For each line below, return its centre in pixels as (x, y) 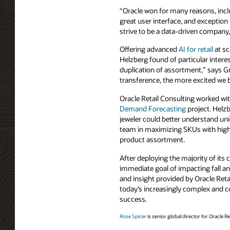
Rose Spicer (133, 216)
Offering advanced (149, 49)
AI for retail (196, 49)
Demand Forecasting (153, 109)
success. (133, 199)
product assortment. (152, 140)
